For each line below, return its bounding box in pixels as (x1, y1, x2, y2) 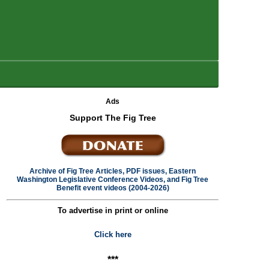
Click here (94, 230, 131, 240)
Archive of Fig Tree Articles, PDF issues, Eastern (29, 167, 196, 175)
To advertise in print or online (57, 206, 168, 215)
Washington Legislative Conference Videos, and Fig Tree (17, 175, 209, 184)
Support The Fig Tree (69, 113, 156, 122)
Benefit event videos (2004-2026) (56, 184, 169, 192)
